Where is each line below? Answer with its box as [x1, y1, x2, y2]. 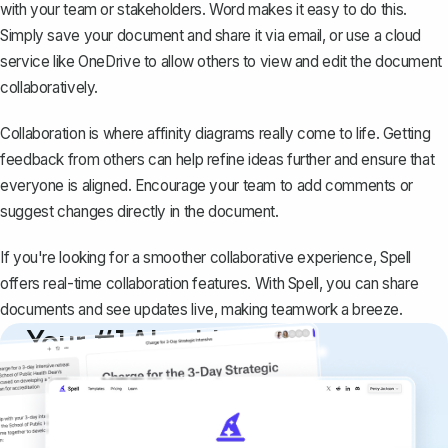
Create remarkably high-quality [25, 405, 250, 426]
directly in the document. [113, 202, 279, 222]
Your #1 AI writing [25, 322, 253, 359]
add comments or [296, 176, 413, 196]
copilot [25, 356, 119, 393]
